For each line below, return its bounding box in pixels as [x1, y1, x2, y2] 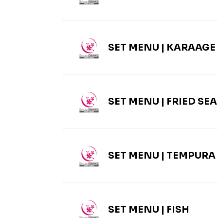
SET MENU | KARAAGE [106, 42, 216, 54]
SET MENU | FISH [106, 204, 189, 216]
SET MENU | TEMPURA [106, 150, 216, 162]
